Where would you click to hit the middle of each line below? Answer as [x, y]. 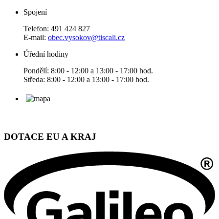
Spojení [35, 12]
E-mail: [36, 38]
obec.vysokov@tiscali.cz [86, 38]
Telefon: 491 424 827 [57, 29]
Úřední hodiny [46, 54]
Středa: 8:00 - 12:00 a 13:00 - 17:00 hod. [86, 80]
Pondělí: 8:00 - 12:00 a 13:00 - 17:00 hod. [88, 71]
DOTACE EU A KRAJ [50, 137]
